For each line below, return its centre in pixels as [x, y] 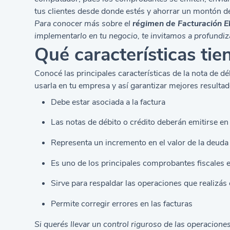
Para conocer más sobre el [84, 24]
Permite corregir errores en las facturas [122, 204]
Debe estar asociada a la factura [108, 102]
